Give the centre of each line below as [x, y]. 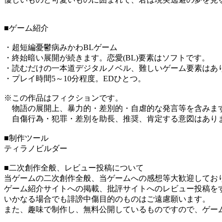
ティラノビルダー [36, 149]
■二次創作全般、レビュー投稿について [74, 168]
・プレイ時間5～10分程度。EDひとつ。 [75, 79]
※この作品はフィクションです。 [63, 98]
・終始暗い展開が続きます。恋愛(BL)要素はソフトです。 [107, 58]
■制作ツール [26, 138]
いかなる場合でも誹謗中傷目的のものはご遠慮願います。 [107, 199]
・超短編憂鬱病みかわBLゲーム [61, 48]
